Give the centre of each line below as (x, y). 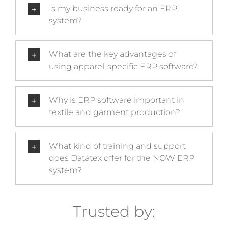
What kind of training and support (117, 146)
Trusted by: (114, 212)
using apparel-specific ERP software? (123, 67)
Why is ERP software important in (116, 100)
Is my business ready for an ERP (113, 9)
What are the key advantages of (112, 54)
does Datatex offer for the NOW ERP (121, 158)
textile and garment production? (114, 112)
